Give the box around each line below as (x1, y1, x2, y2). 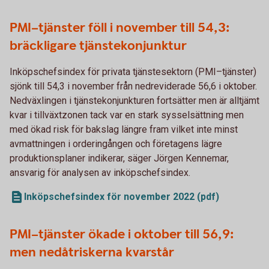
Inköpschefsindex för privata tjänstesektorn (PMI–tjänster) (10, 66, 256, 77)
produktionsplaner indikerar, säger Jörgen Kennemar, (10, 153, 229, 164)
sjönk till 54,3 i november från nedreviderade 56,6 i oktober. (10, 80, 257, 92)
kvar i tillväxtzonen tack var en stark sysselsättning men (10, 109, 244, 121)
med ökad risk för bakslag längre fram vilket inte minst (10, 124, 238, 135)
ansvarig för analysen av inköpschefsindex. (10, 167, 193, 178)
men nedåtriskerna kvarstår (10, 244, 174, 261)
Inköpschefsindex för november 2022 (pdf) (24, 191, 219, 202)
